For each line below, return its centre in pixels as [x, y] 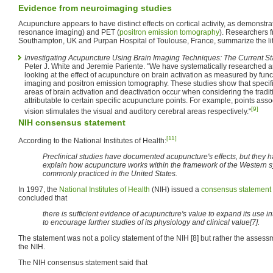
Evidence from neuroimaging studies [95, 8]
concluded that [43, 198]
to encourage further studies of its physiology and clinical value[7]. [151, 222]
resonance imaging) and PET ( [69, 32]
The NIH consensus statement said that [83, 262]
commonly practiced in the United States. [110, 173]
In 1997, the [39, 189]
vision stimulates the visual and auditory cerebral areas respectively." [138, 111]
